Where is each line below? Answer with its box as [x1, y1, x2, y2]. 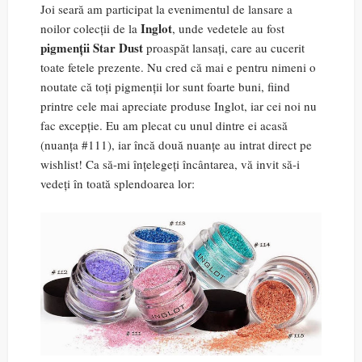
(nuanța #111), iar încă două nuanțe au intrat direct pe [40, 137, 312, 153]
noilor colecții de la [40, 20, 141, 36]
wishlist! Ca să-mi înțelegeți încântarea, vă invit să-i [40, 156, 300, 172]
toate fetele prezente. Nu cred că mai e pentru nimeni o [40, 59, 316, 75]
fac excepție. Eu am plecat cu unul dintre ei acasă [40, 117, 288, 133]
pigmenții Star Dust [40, 39, 143, 57]
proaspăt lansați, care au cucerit [143, 40, 305, 56]
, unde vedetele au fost [172, 20, 284, 36]
